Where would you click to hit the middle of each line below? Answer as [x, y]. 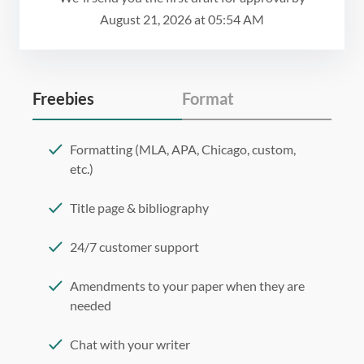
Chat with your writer [130, 344]
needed [91, 305]
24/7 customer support [134, 247]
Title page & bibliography [139, 208]
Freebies [63, 99]
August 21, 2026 [146, 19]
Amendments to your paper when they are [187, 286]
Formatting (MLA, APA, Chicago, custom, [183, 149]
